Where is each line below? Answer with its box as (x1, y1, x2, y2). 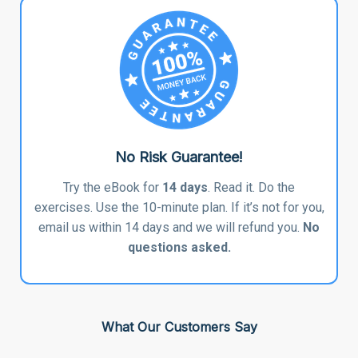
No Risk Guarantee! (115, 148, 243, 165)
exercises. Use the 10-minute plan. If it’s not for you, (34, 199, 324, 215)
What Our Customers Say (101, 318, 257, 335)
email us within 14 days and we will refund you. (38, 219, 303, 235)
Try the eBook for (63, 179, 162, 195)
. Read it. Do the (208, 179, 295, 195)
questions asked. (127, 239, 231, 255)
